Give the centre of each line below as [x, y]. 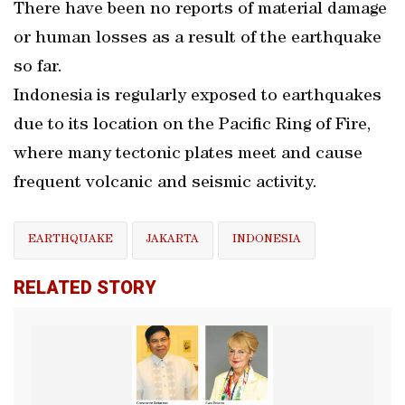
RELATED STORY [85, 287]
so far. [38, 68]
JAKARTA [173, 240]
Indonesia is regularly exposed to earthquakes [198, 97]
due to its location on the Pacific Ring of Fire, [192, 126]
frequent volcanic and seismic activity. [165, 184]
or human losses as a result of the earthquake [198, 39]
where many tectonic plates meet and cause [188, 155]
